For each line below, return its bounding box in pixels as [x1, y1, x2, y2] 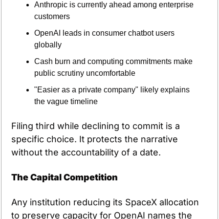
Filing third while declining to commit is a [11, 121, 180, 131]
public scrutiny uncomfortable [34, 69, 135, 78]
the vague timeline [34, 97, 98, 106]
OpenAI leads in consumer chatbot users [34, 29, 175, 38]
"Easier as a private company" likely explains [34, 86, 190, 94]
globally [34, 41, 62, 49]
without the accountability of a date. [11, 147, 161, 158]
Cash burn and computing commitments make [34, 57, 193, 66]
